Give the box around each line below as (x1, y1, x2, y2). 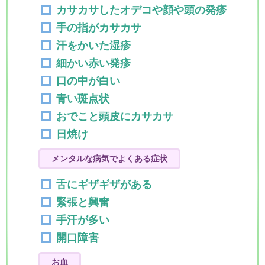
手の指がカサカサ (56, 22, 141, 34)
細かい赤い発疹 (56, 57, 131, 69)
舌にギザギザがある (56, 179, 152, 190)
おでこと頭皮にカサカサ (56, 111, 173, 122)
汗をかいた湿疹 (56, 40, 131, 51)
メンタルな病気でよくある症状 (51, 154, 167, 163)
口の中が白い (56, 75, 120, 87)
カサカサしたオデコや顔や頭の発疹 (56, 4, 227, 16)
